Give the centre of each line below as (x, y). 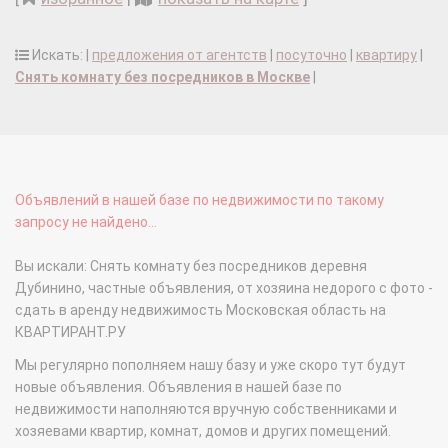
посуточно (311, 55)
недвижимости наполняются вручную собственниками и (206, 409)
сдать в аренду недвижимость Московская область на (200, 310)
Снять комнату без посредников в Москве (162, 77)
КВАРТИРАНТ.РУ (70, 332)
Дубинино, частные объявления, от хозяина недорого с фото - (224, 288)
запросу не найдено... (86, 222)
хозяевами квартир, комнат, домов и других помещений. (203, 431)
